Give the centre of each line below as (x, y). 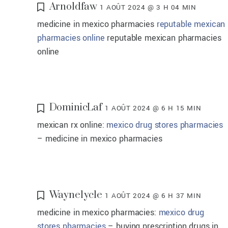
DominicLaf (76, 108)
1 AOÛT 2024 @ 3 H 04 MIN (148, 7)
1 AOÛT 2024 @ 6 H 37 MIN (153, 195)
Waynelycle (76, 195)
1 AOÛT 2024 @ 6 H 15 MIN (153, 108)
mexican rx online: (72, 125)
